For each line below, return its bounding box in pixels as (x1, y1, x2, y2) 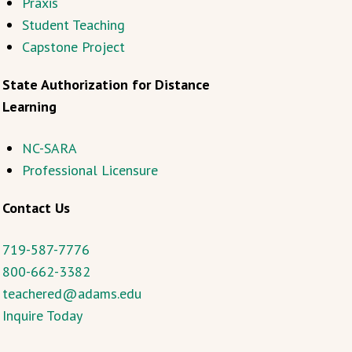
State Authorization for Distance (2, 75, 210, 93)
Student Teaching (21, 16, 125, 34)
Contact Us (2, 199, 70, 217)
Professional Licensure (21, 161, 158, 179)
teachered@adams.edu (2, 284, 141, 302)
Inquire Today (2, 306, 82, 324)
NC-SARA (21, 139, 77, 157)
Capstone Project (21, 38, 125, 56)
